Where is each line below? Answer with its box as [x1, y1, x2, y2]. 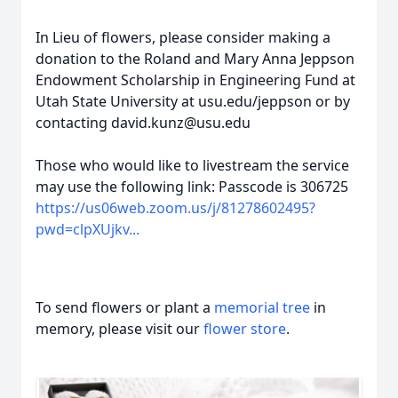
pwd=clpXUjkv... [36, 219, 139, 239]
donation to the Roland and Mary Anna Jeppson [36, 49, 354, 68]
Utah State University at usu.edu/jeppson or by [36, 92, 350, 111]
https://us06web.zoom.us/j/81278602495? [36, 198, 315, 218]
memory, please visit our [36, 319, 203, 338]
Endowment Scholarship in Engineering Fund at [36, 70, 355, 90]
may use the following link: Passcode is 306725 [36, 177, 348, 196]
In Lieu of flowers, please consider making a [36, 28, 330, 47]
